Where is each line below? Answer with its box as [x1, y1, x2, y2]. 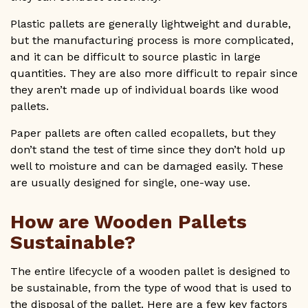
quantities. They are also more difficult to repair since [10, 67, 298, 80]
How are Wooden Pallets [10, 210, 247, 234]
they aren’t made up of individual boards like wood [10, 83, 279, 97]
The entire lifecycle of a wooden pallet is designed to [10, 265, 290, 278]
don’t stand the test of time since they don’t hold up [10, 143, 285, 157]
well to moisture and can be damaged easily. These [10, 159, 283, 173]
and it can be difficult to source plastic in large [10, 50, 261, 64]
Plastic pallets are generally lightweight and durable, [10, 17, 291, 31]
